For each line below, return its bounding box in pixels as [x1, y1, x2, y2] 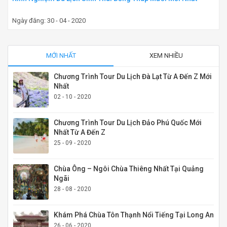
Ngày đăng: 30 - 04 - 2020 [12, 17, 86, 25]
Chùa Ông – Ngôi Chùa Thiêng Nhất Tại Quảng [54, 165, 204, 173]
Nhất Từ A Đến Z [54, 128, 105, 137]
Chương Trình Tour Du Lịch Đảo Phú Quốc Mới [54, 119, 202, 127]
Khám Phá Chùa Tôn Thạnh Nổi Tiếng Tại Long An [54, 211, 214, 219]
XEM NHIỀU [149, 52, 183, 60]
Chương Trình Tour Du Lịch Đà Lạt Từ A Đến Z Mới [54, 72, 212, 81]
